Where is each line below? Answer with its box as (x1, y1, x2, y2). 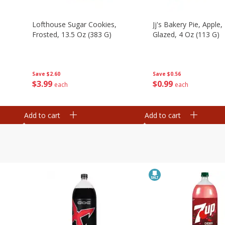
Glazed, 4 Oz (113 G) (153, 30, 219, 39)
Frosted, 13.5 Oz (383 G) (32, 30, 111, 39)
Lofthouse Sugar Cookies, (32, 20, 117, 29)
